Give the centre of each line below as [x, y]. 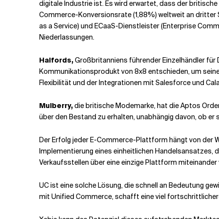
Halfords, [56, 60]
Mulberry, [56, 106]
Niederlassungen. [67, 37]
